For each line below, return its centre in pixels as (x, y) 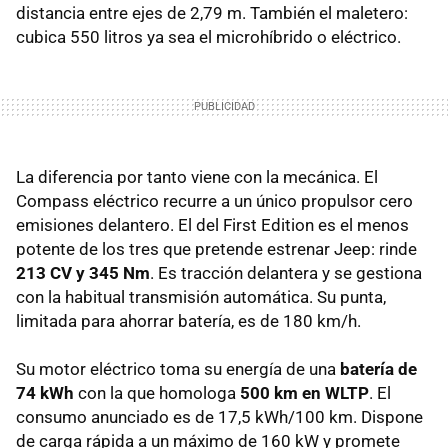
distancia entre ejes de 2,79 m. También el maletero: (212, 13)
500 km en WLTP (302, 393)
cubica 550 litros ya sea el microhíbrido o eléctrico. (208, 37)
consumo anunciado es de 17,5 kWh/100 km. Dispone (219, 417)
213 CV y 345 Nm (83, 273)
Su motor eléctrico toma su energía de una (178, 369)
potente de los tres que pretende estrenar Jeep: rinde (216, 249)
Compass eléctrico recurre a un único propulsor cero (214, 201)
